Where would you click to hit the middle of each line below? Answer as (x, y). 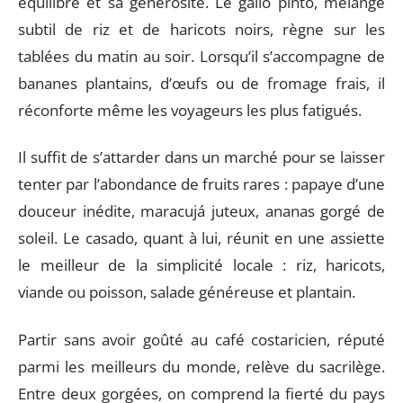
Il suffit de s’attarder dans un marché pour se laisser (201, 157)
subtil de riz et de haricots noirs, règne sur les (201, 29)
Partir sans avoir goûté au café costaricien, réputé (201, 339)
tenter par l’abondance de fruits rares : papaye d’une (201, 184)
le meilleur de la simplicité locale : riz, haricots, (201, 265)
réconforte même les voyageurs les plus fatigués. (190, 110)
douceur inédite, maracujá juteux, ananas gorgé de (201, 211)
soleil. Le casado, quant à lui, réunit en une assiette (201, 238)
